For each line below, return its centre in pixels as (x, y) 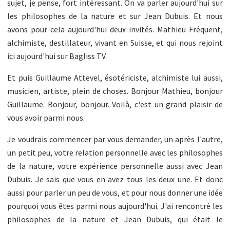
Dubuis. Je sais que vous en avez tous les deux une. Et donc (115, 179)
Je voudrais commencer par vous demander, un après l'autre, (115, 139)
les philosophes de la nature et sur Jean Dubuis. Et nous (115, 16)
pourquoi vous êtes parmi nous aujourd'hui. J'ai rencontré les (115, 206)
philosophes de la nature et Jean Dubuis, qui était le (115, 219)
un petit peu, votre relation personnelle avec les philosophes (115, 152)
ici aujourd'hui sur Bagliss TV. (57, 56)
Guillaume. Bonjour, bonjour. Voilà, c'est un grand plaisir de (115, 104)
